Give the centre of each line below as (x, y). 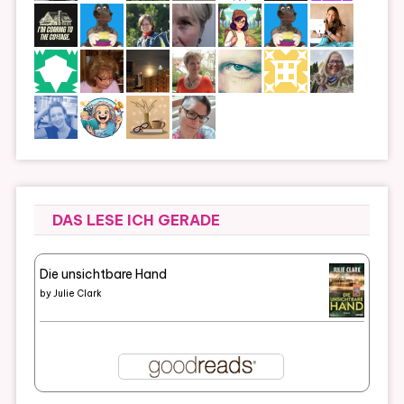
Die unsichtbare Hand (103, 275)
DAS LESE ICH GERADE (136, 220)
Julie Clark (77, 294)
